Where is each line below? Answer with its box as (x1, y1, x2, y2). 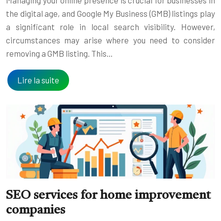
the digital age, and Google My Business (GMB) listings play (6, 8, 215, 18)
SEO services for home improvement (6, 189, 211, 202)
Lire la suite (17, 74, 59, 85)
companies (6, 204, 65, 217)
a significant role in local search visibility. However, (6, 21, 215, 32)
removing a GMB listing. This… (6, 48, 113, 58)
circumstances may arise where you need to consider (6, 35, 215, 45)
